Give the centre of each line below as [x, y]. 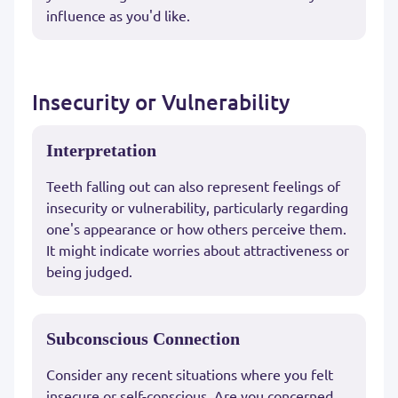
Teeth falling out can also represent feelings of [193, 186]
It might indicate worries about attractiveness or [198, 250]
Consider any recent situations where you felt [190, 374]
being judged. [89, 271]
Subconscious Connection [143, 339]
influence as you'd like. [118, 16]
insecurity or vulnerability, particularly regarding [197, 207]
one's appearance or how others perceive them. [196, 229]
